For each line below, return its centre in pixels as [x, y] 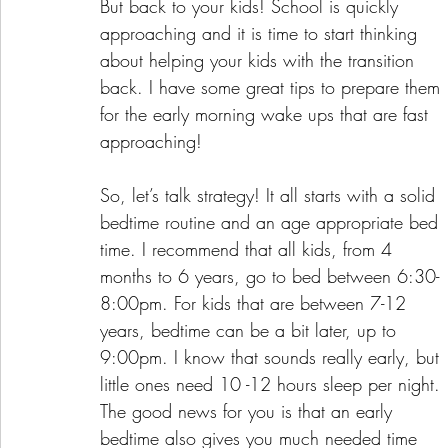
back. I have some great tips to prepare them [273, 86]
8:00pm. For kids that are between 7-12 [256, 302]
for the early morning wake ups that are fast [267, 113]
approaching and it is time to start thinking [261, 32]
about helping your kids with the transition [260, 59]
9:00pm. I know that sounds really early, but [272, 356]
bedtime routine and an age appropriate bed [272, 221]
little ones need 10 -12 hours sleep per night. [273, 383]
